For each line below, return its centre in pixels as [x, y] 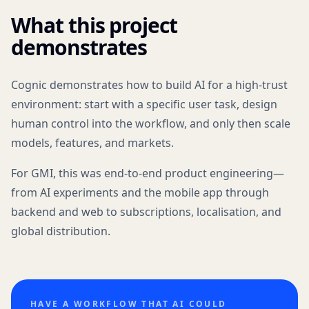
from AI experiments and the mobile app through [140, 192]
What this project [94, 25]
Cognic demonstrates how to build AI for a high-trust [149, 85]
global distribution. [61, 231]
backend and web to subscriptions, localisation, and [146, 212]
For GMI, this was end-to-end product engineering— [148, 173]
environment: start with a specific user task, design [144, 104]
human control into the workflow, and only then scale [151, 123]
